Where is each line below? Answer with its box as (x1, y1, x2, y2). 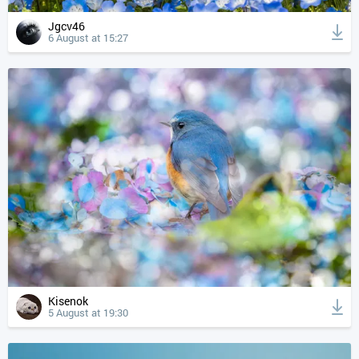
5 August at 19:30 (48, 305, 128, 320)
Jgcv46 (54, 18, 85, 34)
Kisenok (55, 293, 88, 309)
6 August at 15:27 (48, 30, 128, 46)
